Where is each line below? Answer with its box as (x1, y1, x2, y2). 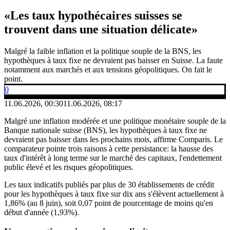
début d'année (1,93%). (4, 207, 79, 217)
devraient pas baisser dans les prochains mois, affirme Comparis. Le (4, 135, 223, 144)
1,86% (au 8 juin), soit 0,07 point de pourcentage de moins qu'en (4, 198, 213, 207)
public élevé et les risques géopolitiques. (4, 162, 133, 171)
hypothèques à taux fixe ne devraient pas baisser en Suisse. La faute (4, 55, 223, 65)
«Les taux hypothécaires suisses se (4, 8, 182, 22)
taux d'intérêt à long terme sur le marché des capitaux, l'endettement (4, 153, 222, 162)
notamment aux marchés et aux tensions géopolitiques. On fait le (4, 65, 212, 74)
